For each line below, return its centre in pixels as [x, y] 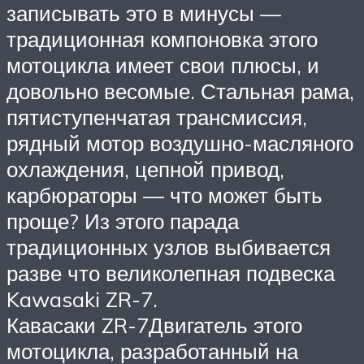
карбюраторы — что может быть [165, 195]
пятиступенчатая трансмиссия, [157, 117]
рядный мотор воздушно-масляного [180, 143]
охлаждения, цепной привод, [145, 169]
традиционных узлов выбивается [169, 247]
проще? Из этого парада [123, 221]
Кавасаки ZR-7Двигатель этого [154, 325]
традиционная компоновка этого [162, 39]
